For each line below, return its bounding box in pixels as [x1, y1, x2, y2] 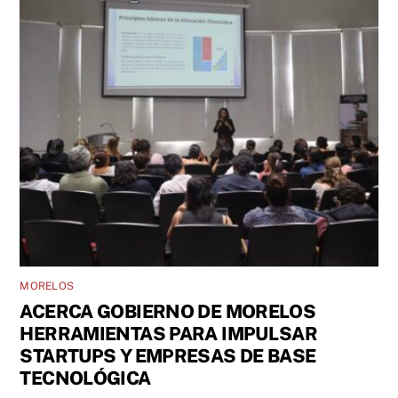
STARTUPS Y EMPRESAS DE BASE [20, 344, 316, 367]
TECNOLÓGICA [20, 366, 151, 389]
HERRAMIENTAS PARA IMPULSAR [20, 322, 318, 345]
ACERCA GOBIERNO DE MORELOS [20, 299, 316, 322]
